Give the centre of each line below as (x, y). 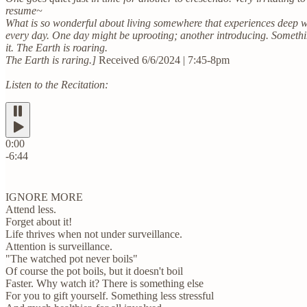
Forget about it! (39, 221)
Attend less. (31, 209)
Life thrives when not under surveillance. (94, 234)
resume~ (24, 10)
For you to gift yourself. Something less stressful (110, 295)
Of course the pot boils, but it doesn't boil (94, 271)
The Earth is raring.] (52, 60)
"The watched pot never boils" (72, 258)
